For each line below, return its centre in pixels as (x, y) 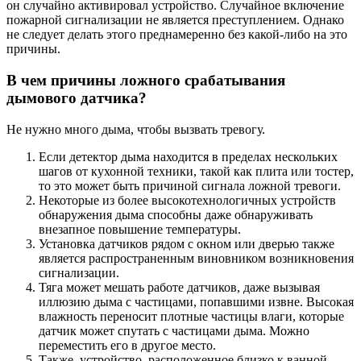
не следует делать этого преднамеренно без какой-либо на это (177, 35)
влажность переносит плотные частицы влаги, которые (191, 316)
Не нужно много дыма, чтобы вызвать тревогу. (136, 129)
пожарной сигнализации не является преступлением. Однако (175, 20)
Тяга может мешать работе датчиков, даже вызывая (179, 287)
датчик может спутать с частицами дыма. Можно (174, 330)
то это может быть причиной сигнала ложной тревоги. (190, 185)
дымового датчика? (77, 98)
